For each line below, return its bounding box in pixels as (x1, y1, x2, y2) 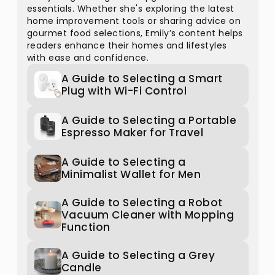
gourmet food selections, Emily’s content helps (26, 27, 243, 39)
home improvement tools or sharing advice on (26, 15, 241, 27)
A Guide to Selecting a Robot (61, 195, 223, 210)
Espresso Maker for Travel (61, 125, 203, 140)
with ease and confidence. (26, 52, 149, 64)
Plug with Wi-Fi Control (61, 83, 187, 98)
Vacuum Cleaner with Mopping (61, 207, 234, 222)
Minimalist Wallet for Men (61, 167, 201, 182)
